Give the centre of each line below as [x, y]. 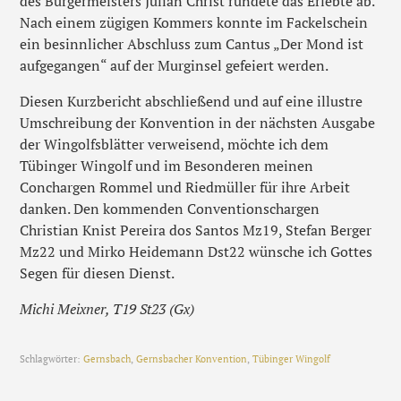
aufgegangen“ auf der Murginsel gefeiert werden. [175, 65]
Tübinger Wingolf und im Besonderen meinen [167, 165]
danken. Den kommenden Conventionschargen [170, 208]
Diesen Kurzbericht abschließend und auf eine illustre [192, 101]
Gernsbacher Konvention [192, 358]
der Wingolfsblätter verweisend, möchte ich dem [175, 144]
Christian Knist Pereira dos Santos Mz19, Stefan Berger [196, 230]
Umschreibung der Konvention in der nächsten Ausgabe [198, 122]
